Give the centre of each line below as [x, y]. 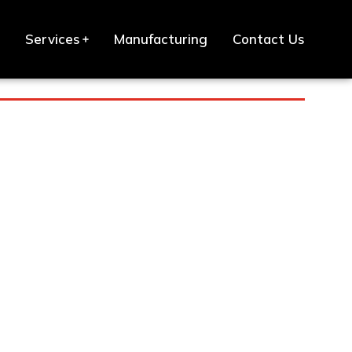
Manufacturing [161, 39]
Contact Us [269, 39]
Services [53, 39]
